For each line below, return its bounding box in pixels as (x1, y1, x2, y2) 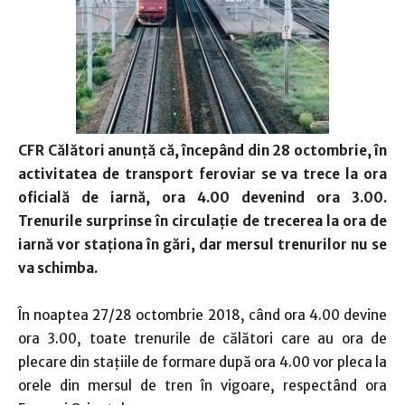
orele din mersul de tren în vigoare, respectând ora (18, 377, 387, 394)
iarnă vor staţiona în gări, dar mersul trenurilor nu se (18, 236, 387, 253)
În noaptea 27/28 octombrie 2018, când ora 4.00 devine (18, 306, 387, 324)
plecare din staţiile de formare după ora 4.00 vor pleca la (18, 353, 387, 371)
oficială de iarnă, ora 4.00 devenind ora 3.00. (18, 189, 387, 206)
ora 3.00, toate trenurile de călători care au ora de (18, 330, 387, 347)
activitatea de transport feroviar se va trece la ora (18, 165, 387, 183)
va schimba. (18, 259, 98, 277)
